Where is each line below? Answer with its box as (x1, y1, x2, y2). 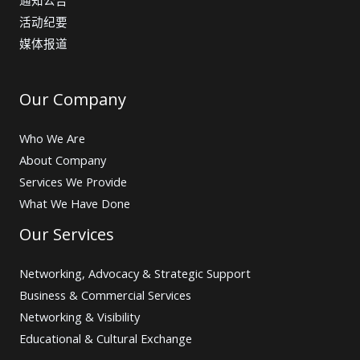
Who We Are (19, 129, 85, 146)
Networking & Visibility (19, 308, 140, 325)
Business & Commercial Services (19, 286, 191, 303)
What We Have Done (19, 194, 130, 211)
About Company (19, 151, 106, 168)
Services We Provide (19, 173, 127, 190)
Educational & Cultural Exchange (19, 329, 192, 346)
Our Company (19, 88, 126, 110)
